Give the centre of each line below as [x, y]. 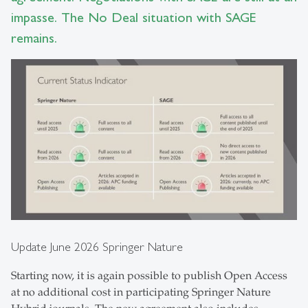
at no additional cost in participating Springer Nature [141, 293]
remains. [34, 38]
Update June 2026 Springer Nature [97, 247]
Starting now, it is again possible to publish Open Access [149, 276]
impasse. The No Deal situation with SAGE [134, 18]
